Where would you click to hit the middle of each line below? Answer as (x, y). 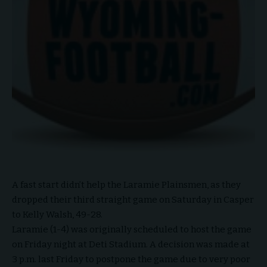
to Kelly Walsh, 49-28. (57, 215)
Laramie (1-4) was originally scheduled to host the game (132, 229)
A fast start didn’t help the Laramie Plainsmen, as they (126, 185)
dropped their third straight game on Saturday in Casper (133, 200)
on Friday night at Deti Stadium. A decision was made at (131, 244)
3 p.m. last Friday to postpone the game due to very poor (131, 259)
